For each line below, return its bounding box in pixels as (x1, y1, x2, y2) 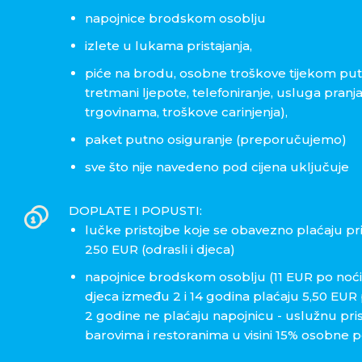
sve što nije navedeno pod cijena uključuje (84, 159, 349, 175)
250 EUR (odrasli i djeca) (84, 242, 235, 258)
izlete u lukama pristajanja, (84, 38, 252, 54)
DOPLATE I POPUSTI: (68, 203, 202, 219)
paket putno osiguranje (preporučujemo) (84, 132, 347, 148)
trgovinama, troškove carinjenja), (84, 104, 288, 120)
